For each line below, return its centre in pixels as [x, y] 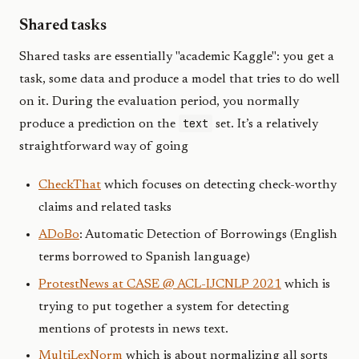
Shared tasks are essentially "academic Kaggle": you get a [177, 57]
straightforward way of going [104, 147]
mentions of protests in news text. [133, 329]
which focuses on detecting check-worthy [219, 186]
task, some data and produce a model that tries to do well [179, 80]
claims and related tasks [105, 208]
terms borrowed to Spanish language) [144, 257]
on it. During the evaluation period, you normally [159, 102]
